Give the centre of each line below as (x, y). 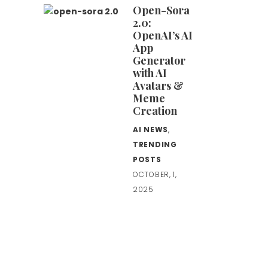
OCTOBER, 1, (155, 174)
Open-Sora (161, 10)
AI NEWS (151, 129)
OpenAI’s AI (163, 35)
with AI (150, 73)
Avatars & (158, 85)
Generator (159, 60)
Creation (155, 110)
